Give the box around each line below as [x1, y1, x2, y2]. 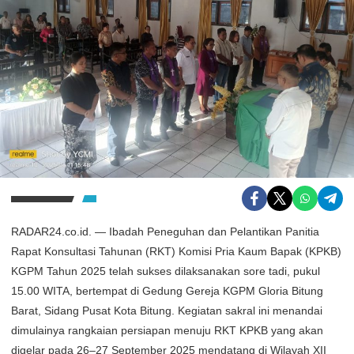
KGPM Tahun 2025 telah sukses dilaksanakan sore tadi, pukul [11, 265, 320, 278]
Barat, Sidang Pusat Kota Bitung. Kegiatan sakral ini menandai [11, 304, 322, 318]
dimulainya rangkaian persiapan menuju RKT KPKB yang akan [11, 324, 323, 337]
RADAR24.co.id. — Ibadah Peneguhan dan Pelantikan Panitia [11, 225, 319, 239]
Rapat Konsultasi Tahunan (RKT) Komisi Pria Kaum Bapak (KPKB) [11, 245, 341, 258]
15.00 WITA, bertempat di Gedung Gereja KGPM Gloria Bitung [11, 284, 323, 298]
